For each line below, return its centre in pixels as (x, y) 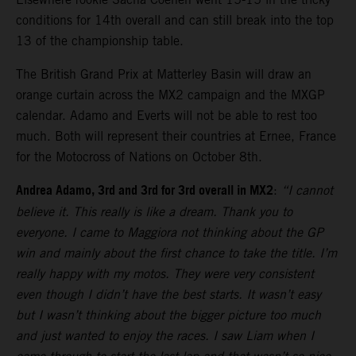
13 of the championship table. (100, 41)
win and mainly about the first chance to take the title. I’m (176, 253)
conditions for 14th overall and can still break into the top (175, 21)
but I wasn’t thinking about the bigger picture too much (168, 315)
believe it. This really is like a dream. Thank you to (154, 212)
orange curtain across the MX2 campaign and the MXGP (170, 95)
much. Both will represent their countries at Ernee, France (176, 137)
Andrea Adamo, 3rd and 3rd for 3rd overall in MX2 (145, 192)
